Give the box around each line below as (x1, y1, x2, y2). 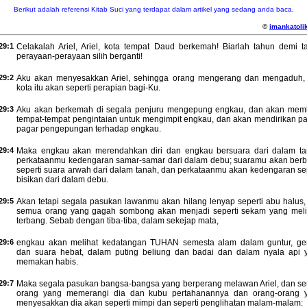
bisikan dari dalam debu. (16, 175, 108, 184)
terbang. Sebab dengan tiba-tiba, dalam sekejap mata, (16, 216, 219, 225)
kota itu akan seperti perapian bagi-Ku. (16, 83, 160, 93)
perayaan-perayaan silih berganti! (16, 51, 143, 61)
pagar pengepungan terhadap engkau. (16, 124, 161, 134)
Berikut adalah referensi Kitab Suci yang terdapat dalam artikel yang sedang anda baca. (13, 5, 294, 13)
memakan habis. (16, 257, 78, 267)
